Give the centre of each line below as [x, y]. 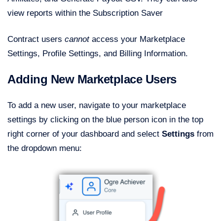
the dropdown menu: [45, 148]
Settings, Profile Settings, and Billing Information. [98, 54]
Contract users [36, 39]
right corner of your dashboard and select [85, 134]
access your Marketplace [137, 39]
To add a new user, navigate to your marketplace [97, 106]
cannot [77, 39]
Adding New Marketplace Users [92, 79]
